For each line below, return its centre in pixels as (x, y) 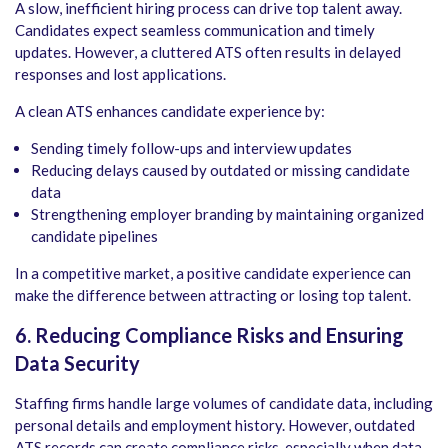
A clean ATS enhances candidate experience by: (170, 111)
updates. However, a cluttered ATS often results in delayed (208, 52)
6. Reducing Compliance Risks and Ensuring (209, 335)
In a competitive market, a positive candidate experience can (213, 273)
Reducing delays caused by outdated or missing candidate (220, 170)
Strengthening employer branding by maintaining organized (227, 214)
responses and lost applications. (120, 74)
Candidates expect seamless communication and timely (195, 30)
